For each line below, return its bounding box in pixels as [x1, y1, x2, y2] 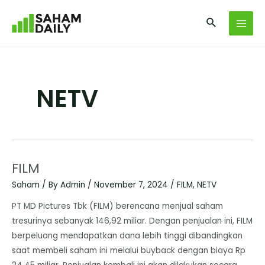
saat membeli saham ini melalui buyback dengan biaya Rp [12, 244, 245, 256]
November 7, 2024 [94, 179, 170, 191]
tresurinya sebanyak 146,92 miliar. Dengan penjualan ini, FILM [12, 215, 253, 227]
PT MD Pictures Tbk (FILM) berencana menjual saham [12, 200, 223, 212]
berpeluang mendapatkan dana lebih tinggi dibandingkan [12, 230, 243, 241]
